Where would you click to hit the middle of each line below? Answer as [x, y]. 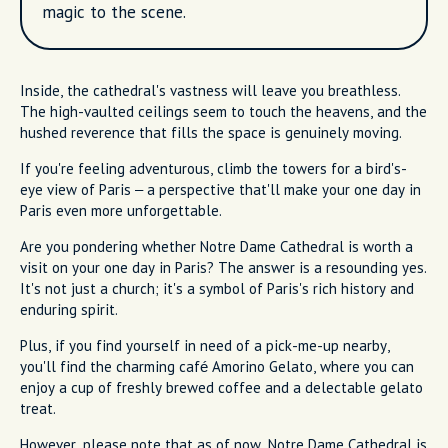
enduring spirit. [69, 309]
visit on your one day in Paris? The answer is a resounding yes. [223, 267]
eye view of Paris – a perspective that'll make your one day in [220, 189]
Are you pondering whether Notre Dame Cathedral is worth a [216, 246]
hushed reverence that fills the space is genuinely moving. [211, 132]
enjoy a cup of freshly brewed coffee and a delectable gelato [221, 387]
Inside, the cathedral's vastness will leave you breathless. [210, 90]
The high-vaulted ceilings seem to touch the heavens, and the [223, 111]
